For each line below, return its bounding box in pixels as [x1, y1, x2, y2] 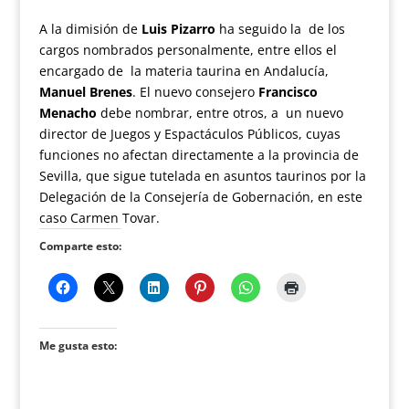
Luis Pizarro [141, 20, 219, 37]
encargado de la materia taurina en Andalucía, [38, 62, 329, 79]
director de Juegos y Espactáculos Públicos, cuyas [38, 125, 341, 142]
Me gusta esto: [38, 338, 117, 353]
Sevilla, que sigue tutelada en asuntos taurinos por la [38, 167, 366, 184]
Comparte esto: [38, 238, 121, 254]
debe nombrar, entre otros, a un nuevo [100, 104, 343, 121]
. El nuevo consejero [131, 83, 258, 100]
